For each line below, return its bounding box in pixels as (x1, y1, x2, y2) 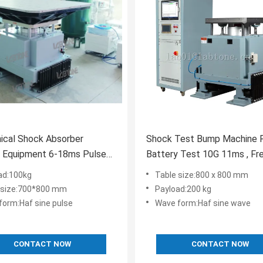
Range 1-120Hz (146, 164, 210, 176)
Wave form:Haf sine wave (155, 198, 251, 208)
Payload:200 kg (155, 184, 211, 194)
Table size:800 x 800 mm (155, 170, 248, 180)
